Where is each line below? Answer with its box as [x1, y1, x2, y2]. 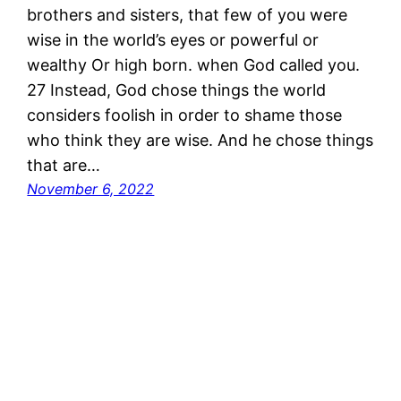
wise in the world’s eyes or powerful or [27, 30, 320, 49]
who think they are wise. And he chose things [27, 130, 374, 149]
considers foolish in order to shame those [27, 105, 343, 124]
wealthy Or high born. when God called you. [27, 55, 361, 74]
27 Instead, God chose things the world [27, 80, 327, 99]
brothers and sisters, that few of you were [27, 4, 348, 24]
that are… [27, 155, 101, 175]
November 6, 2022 [27, 179, 155, 198]
